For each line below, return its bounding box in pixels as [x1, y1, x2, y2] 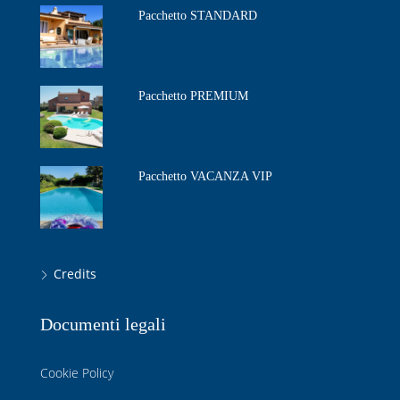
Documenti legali [40, 313, 166, 334]
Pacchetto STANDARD [138, 8, 257, 22]
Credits [54, 264, 96, 282]
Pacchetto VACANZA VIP [138, 169, 272, 183]
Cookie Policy [40, 363, 113, 381]
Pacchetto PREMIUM [138, 88, 248, 103]
